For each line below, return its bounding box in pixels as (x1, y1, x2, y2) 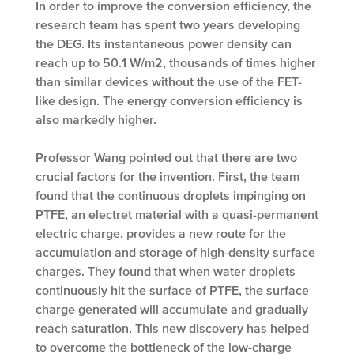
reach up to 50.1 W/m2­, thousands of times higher (36, 55, 316, 70)
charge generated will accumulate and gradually (36, 302, 308, 317)
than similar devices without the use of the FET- (36, 74, 302, 89)
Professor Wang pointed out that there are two (36, 150, 297, 165)
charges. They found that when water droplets (36, 264, 296, 279)
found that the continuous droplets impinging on (36, 188, 306, 203)
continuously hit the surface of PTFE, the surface (36, 283, 309, 298)
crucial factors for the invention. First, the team (36, 169, 299, 184)
